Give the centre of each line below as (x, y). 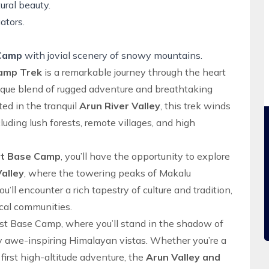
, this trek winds (195, 106)
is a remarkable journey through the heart (134, 72)
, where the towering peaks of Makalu (107, 173)
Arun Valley (173, 257)
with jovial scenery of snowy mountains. (112, 55)
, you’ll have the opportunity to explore (145, 156)
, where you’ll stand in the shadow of (142, 223)
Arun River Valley (120, 106)
